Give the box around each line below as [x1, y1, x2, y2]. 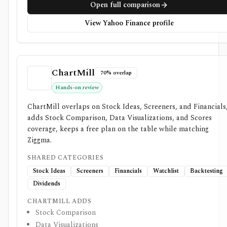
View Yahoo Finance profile [84, 18, 174, 28]
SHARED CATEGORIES [27, 153, 104, 163]
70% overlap [100, 68, 132, 77]
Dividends [33, 179, 60, 188]
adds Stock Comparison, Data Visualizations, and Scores [27, 112, 212, 123]
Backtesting [190, 166, 223, 176]
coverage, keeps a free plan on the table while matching [27, 124, 209, 134]
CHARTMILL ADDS [27, 197, 92, 206]
